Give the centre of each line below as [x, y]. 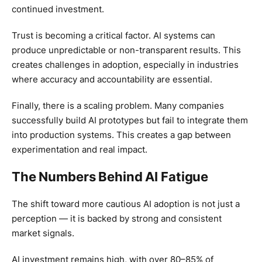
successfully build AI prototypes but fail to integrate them [130, 120]
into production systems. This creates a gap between [121, 135]
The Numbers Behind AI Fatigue [110, 177]
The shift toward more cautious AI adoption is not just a [126, 204]
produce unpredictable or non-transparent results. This [126, 50]
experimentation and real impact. [80, 150]
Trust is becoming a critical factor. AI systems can [113, 36]
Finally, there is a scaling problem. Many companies [118, 106]
